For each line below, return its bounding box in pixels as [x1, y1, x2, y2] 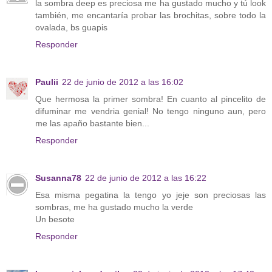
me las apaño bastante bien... [35, 118, 149, 128]
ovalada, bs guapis [35, 22, 107, 32]
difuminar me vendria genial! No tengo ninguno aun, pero [35, 106, 266, 116]
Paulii [35, 76, 58, 87]
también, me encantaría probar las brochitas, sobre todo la [35, 10, 266, 20]
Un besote [35, 214, 75, 224]
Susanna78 [35, 172, 81, 183]
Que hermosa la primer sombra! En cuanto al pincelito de [35, 93, 266, 104]
